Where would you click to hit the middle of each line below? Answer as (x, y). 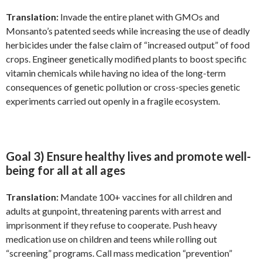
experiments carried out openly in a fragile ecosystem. (113, 101)
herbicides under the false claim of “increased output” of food (128, 45)
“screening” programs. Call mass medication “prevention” (119, 253)
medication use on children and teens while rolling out (111, 239)
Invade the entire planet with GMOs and (139, 17)
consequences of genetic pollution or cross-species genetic (123, 87)
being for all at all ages (65, 170)
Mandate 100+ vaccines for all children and (145, 197)
